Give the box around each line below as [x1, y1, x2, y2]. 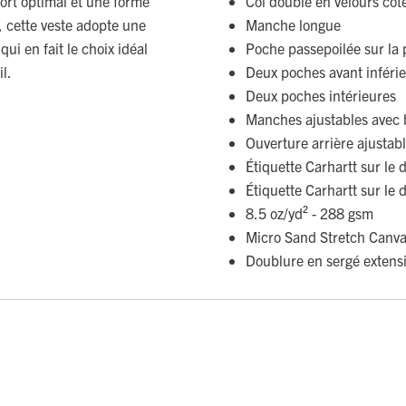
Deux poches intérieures [246, 85, 396, 104]
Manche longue [246, 14, 341, 34]
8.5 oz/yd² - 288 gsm [246, 203, 373, 222]
